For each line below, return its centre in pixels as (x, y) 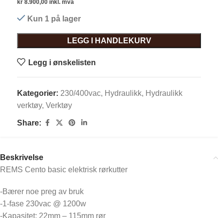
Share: (29, 123)
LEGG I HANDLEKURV (109, 41)
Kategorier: (38, 93)
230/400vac (81, 93)
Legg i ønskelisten (62, 62)
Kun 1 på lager (54, 19)
